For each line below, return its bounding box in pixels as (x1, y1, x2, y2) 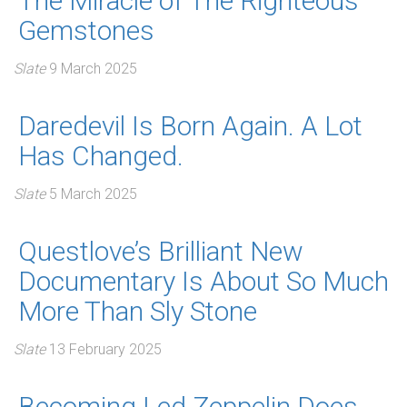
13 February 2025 (49, 341, 162, 358)
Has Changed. (18, 140, 184, 172)
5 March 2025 (49, 185, 137, 203)
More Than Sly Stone (18, 295, 257, 327)
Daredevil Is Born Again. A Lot (18, 110, 362, 142)
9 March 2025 (49, 60, 137, 77)
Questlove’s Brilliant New (18, 235, 303, 267)
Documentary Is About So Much (18, 265, 389, 297)
